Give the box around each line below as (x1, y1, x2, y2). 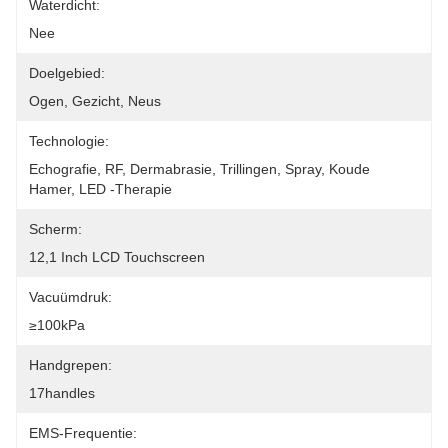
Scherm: (29, 221, 82, 237)
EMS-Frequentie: (29, 425, 137, 441)
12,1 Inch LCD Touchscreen (29, 249, 205, 265)
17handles (29, 385, 95, 401)
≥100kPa (29, 317, 85, 333)
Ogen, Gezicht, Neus (29, 93, 161, 109)
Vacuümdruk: (29, 289, 112, 305)
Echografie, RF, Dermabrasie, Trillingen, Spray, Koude (29, 161, 370, 177)
